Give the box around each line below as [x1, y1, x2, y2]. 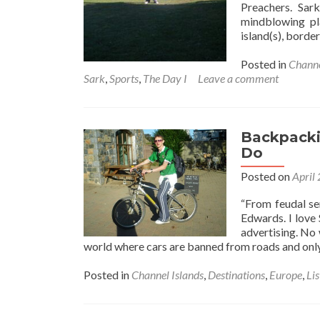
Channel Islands [131, 268, 204, 281]
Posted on [241, 169, 292, 183]
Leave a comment [198, 71, 279, 85]
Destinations [208, 268, 265, 281]
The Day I [143, 71, 187, 85]
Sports [109, 71, 139, 85]
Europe [269, 268, 302, 281]
